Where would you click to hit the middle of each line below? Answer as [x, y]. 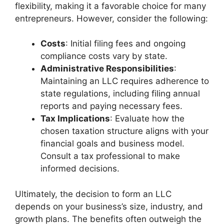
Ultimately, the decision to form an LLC [93, 194]
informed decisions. [80, 168]
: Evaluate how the [147, 118]
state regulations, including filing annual [120, 93]
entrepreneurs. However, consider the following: [111, 18]
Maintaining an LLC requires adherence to [125, 81]
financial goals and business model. [112, 143]
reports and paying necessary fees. [111, 106]
